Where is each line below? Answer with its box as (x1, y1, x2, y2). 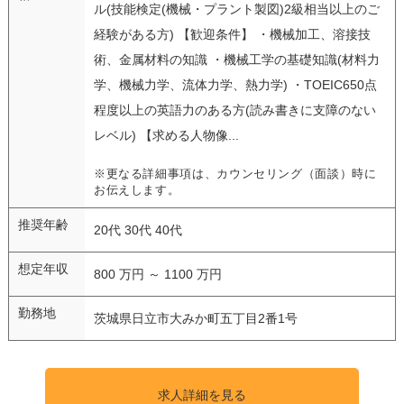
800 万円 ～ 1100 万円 (93, 266, 222, 281)
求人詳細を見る (157, 387, 246, 402)
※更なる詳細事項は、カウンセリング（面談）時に (93, 167, 377, 180)
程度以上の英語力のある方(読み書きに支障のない (93, 102, 376, 117)
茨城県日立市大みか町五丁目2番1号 (93, 310, 298, 326)
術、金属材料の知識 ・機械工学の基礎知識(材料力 (93, 51, 380, 67)
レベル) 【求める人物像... (93, 127, 239, 142)
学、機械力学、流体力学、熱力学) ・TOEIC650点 (93, 77, 377, 92)
